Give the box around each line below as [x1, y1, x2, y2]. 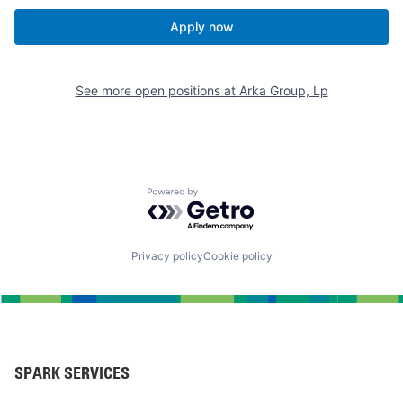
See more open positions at [75, 83, 239, 99]
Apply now [169, 19, 234, 35]
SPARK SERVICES [14, 363, 130, 384]
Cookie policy [202, 249, 273, 264]
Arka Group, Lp [238, 83, 328, 99]
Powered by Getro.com [147, 186, 305, 205]
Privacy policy [130, 249, 203, 264]
